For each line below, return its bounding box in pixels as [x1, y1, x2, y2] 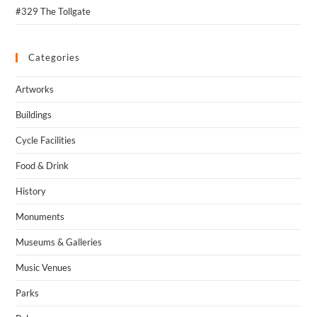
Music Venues [16, 262, 72, 273]
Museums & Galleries [16, 236, 103, 248]
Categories [28, 52, 81, 63]
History [16, 185, 47, 197]
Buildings [16, 109, 52, 120]
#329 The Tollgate [16, 6, 91, 17]
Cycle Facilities [16, 134, 76, 146]
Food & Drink [16, 160, 69, 171]
